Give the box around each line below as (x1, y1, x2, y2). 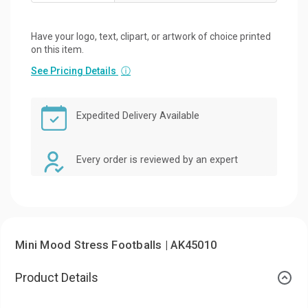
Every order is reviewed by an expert (76, 153, 238, 166)
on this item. (31, 43, 84, 55)
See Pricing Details (31, 65, 118, 76)
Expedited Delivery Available (76, 109, 199, 122)
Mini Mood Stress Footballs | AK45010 (15, 238, 217, 252)
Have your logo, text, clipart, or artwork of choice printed (31, 30, 271, 42)
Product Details (15, 269, 98, 285)
